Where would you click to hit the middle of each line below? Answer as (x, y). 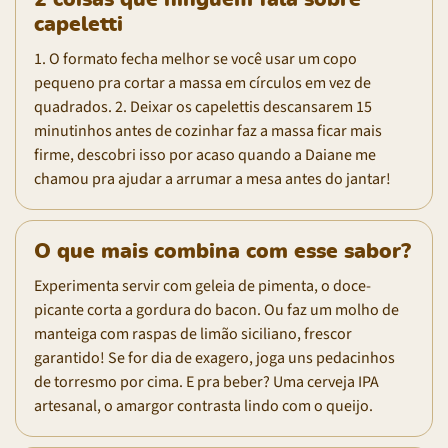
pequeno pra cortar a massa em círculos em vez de (202, 82)
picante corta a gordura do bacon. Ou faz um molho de (216, 309)
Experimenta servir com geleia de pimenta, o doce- (202, 285)
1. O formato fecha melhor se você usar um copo (195, 58)
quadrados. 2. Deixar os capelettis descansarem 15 (203, 106)
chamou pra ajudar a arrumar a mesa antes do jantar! (212, 178)
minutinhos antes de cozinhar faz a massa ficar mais (208, 130)
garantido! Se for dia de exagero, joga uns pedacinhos (214, 357)
